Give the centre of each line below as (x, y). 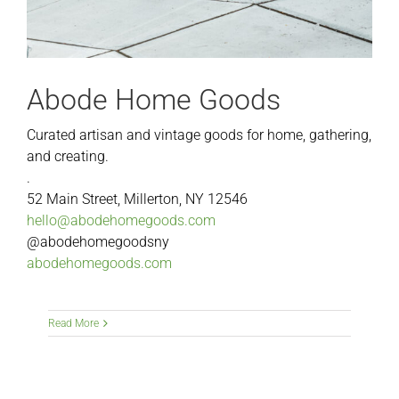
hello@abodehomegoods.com (121, 220)
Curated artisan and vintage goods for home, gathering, (199, 134)
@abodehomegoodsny (98, 241)
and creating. (67, 156)
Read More (73, 323)
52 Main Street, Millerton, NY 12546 (137, 199)
